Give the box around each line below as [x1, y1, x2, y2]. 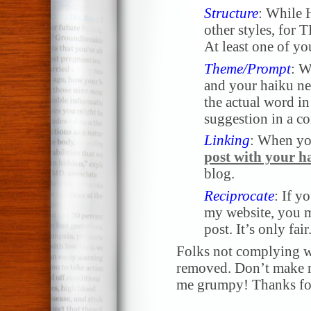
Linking [204, 133, 250, 149]
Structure [204, 5, 258, 21]
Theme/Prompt [204, 60, 291, 76]
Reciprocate [204, 188, 274, 204]
